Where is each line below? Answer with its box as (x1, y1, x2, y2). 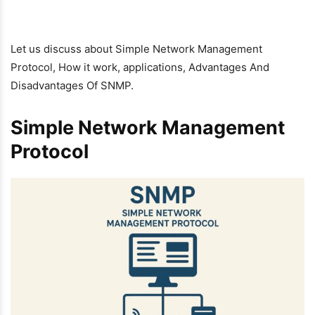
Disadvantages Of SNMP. (11, 79, 134, 92)
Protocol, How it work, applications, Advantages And (11, 60, 269, 74)
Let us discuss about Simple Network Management (11, 42, 262, 56)
